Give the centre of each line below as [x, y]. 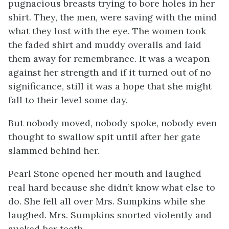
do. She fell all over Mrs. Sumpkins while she [107, 201]
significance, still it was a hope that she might [110, 86]
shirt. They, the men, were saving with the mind [112, 17]
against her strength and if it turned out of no [110, 72]
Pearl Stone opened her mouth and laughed [105, 174]
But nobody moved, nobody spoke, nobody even [112, 123]
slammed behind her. [54, 151]
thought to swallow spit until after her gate [104, 137]
